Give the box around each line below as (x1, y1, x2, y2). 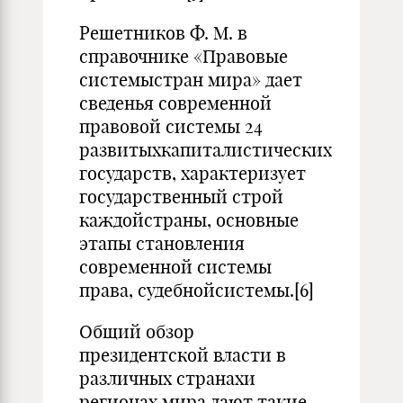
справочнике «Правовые (79, 45, 288, 67)
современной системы (79, 255, 272, 278)
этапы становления (79, 232, 245, 255)
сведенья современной (79, 92, 272, 114)
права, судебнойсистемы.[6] (79, 279, 314, 301)
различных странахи (79, 367, 255, 390)
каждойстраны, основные (79, 209, 299, 231)
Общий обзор (79, 320, 194, 343)
